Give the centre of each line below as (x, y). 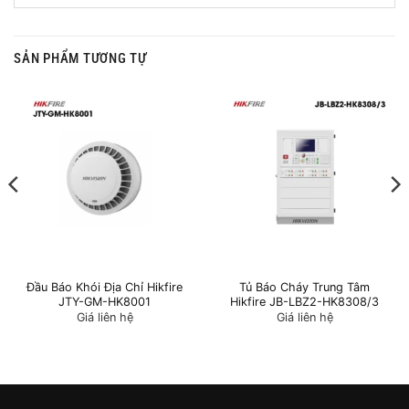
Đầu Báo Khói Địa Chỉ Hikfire (105, 287)
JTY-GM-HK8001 (105, 301)
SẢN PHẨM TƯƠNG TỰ (80, 59)
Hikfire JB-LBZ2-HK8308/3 (304, 301)
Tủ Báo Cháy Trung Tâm (304, 287)
